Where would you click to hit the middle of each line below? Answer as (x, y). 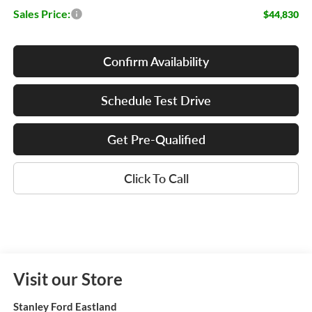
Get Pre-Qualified (156, 140)
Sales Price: (41, 14)
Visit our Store (68, 279)
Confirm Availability (156, 62)
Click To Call (156, 179)
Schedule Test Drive (156, 101)
